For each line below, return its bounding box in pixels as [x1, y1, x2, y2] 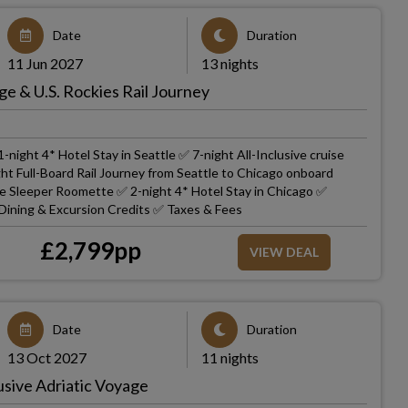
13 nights [200, 55, 259, 72]
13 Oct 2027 [7, 349, 87, 366]
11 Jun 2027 [7, 55, 84, 72]
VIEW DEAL [249, 244, 319, 260]
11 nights [200, 349, 259, 366]
